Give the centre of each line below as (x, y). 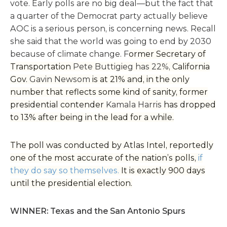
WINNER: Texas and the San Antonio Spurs (98, 211)
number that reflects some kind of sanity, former (109, 92)
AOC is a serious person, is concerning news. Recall (113, 29)
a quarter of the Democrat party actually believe (109, 16)
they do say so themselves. (65, 171)
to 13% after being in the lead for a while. (92, 117)
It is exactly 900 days (162, 171)
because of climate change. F (69, 54)
